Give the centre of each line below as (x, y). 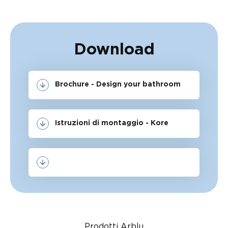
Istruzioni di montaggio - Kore (112, 123)
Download (114, 49)
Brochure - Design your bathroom (118, 85)
